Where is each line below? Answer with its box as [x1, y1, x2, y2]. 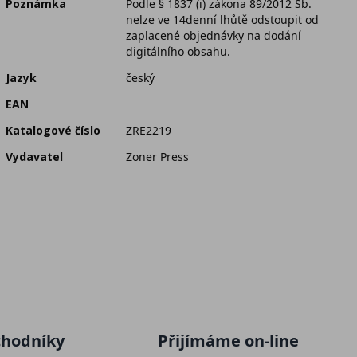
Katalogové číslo [6, 123, 100, 139]
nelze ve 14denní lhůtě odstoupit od [126, 12, 319, 28]
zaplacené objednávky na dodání [126, 28, 301, 44]
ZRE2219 [126, 123, 171, 139]
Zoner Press [126, 149, 189, 165]
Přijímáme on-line [157, 329, 299, 351]
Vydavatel [6, 149, 63, 165]
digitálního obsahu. [126, 44, 230, 60]
